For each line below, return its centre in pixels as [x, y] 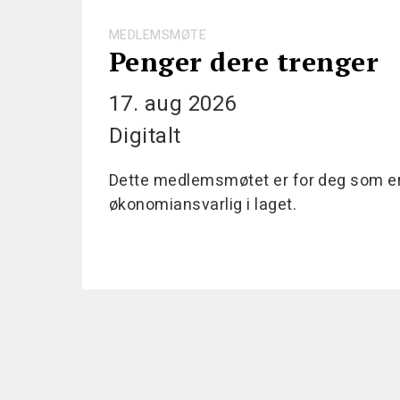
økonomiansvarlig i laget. [203, 205]
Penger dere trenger [244, 62]
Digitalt [145, 136]
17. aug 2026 [173, 104]
